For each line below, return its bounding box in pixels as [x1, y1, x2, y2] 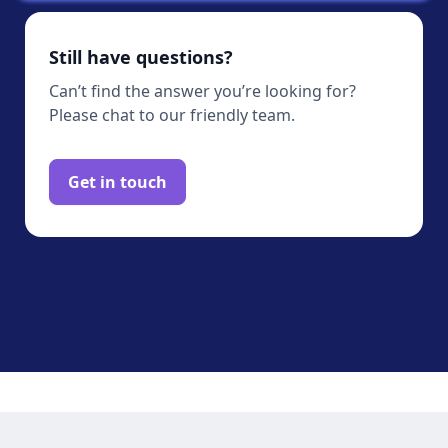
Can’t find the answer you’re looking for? [49, 80, 356, 103]
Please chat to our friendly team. [49, 104, 295, 127]
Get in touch [68, 171, 167, 194]
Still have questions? [49, 45, 233, 70]
